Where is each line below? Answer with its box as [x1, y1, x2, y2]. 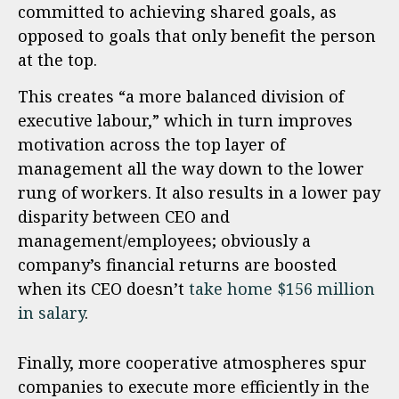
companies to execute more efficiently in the [18, 375, 370, 397]
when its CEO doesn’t [18, 278, 189, 300]
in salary [18, 302, 85, 324]
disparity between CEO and [18, 206, 230, 228]
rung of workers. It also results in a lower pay [18, 182, 380, 204]
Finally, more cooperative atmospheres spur [18, 351, 367, 373]
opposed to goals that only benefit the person [18, 24, 376, 46]
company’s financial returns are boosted [18, 254, 337, 276]
